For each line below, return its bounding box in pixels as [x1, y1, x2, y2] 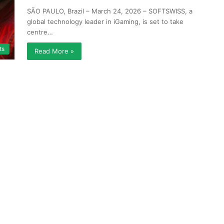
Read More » [34, 47, 74, 55]
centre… [27, 28, 53, 36]
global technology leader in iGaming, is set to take [27, 17, 183, 25]
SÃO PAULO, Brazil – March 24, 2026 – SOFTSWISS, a [27, 7, 192, 15]
